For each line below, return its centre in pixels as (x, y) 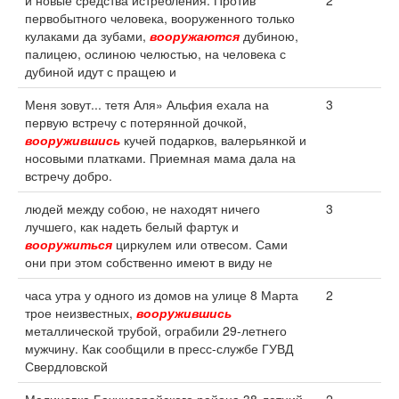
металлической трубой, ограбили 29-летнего (156, 330)
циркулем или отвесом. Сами (200, 244)
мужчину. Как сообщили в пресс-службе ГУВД (159, 348)
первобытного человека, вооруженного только (160, 18)
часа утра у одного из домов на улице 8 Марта (162, 295)
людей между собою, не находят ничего (142, 208)
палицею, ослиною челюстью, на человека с (155, 53)
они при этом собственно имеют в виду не (149, 262)
